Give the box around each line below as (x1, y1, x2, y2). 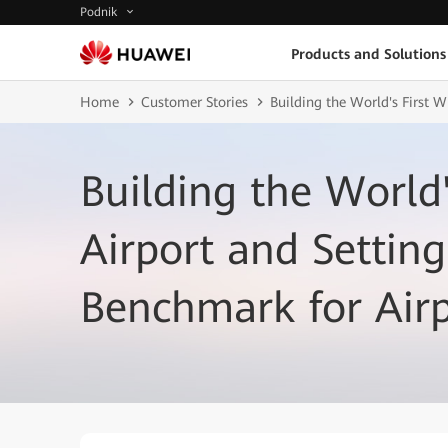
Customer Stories (141, 94, 248, 110)
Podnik (80, 5, 121, 20)
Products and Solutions (291, 45, 446, 62)
